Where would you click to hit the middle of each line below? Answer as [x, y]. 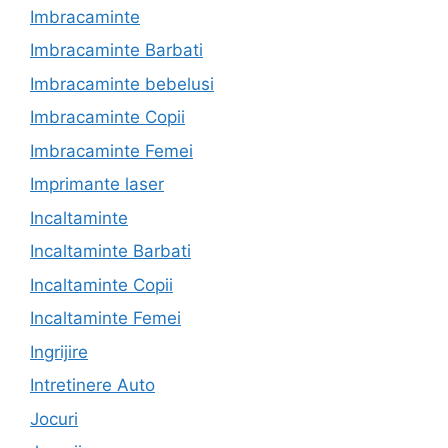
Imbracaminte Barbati [116, 50]
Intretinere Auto [92, 385]
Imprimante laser [97, 184]
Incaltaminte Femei [105, 318]
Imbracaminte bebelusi [122, 83]
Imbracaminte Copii [107, 117]
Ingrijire [59, 351]
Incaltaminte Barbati [110, 251]
